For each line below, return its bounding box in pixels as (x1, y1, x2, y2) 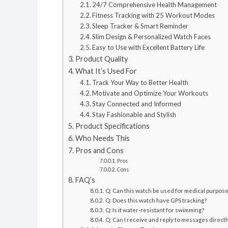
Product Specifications (75, 122, 150, 130)
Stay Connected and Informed (92, 100, 182, 108)
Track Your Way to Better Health (92, 78, 189, 87)
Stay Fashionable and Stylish (92, 110, 177, 119)
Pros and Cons (75, 146, 124, 155)
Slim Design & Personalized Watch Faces (92, 33, 211, 41)
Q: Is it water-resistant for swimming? (105, 206, 204, 213)
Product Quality (75, 54, 128, 63)
